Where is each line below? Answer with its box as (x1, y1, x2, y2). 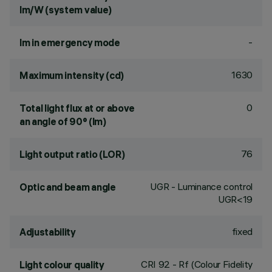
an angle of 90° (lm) (19, 115, 106, 127)
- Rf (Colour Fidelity (170, 258, 253, 270)
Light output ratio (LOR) (19, 148, 125, 160)
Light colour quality (19, 259, 104, 271)
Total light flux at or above (19, 102, 135, 114)
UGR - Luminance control (150, 180, 253, 192)
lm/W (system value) (19, 4, 112, 16)
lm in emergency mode (19, 36, 120, 49)
